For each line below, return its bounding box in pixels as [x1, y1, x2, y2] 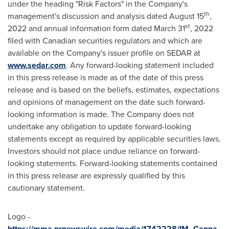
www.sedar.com [8, 59, 66, 71]
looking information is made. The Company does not [8, 108, 194, 120]
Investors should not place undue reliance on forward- [8, 145, 200, 157]
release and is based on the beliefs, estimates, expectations [8, 84, 219, 96]
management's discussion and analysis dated [8, 10, 169, 22]
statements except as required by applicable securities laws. [8, 133, 221, 145]
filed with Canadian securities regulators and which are [8, 35, 202, 47]
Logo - [8, 211, 30, 222]
